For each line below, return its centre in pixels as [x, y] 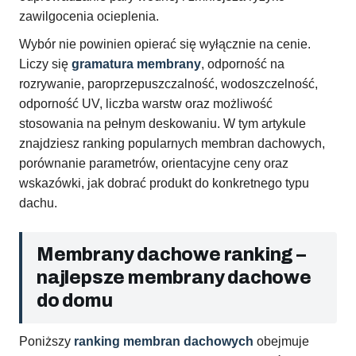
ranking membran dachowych [164, 342]
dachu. [38, 203]
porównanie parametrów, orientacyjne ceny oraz [154, 164]
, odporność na [243, 64]
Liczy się [45, 64]
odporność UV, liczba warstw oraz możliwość [146, 104]
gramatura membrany [136, 64]
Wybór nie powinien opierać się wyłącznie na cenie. [165, 44]
